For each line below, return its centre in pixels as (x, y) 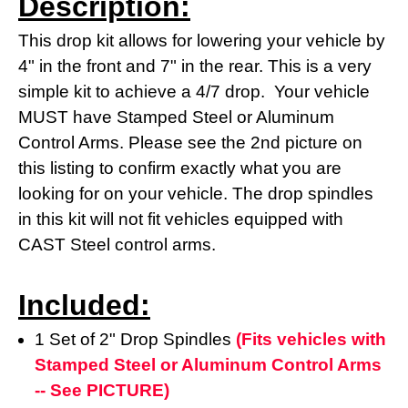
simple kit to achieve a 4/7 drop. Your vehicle (194, 91)
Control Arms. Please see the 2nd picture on (190, 142)
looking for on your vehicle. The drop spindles (196, 193)
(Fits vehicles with (311, 339)
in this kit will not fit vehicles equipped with (181, 219)
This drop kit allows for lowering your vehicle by (202, 40)
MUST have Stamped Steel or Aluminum (176, 117)
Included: (84, 305)
